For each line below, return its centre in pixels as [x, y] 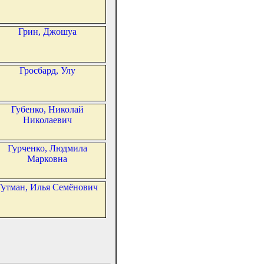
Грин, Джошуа [47, 32]
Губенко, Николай [47, 110]
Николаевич [47, 120]
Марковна [47, 159]
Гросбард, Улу [47, 71]
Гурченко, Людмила [47, 148]
